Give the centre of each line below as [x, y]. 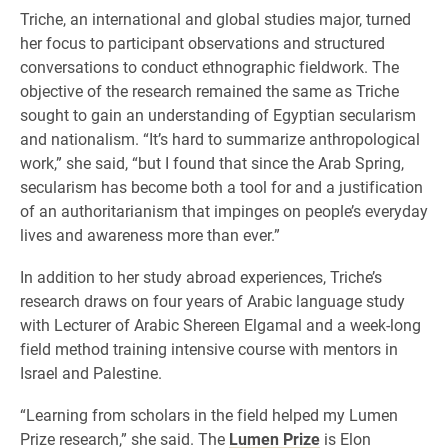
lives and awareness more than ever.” [150, 235]
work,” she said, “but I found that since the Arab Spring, [212, 163]
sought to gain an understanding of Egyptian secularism [218, 115]
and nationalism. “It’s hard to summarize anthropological [220, 139]
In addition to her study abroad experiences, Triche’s [201, 277]
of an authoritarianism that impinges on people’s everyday [224, 211]
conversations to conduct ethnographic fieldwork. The [209, 67]
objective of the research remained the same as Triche [209, 91]
